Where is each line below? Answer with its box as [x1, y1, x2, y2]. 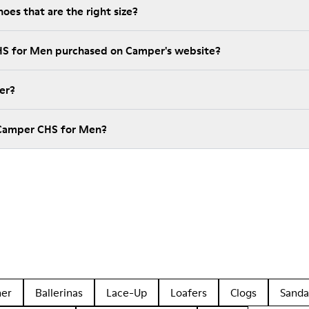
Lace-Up [106, 285, 147, 300]
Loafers [170, 285, 207, 300]
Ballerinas [35, 285, 83, 300]
